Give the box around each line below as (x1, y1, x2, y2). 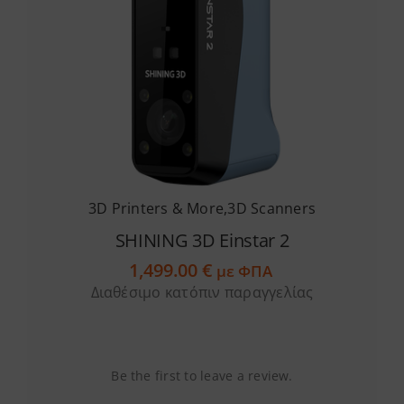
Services (173, 21, 231, 41)
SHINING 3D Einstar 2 (115, 228, 289, 253)
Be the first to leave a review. (111, 367, 293, 385)
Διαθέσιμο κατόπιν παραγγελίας (90, 282, 314, 303)
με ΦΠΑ (216, 261, 276, 282)
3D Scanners (227, 198, 317, 219)
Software (170, 140, 234, 160)
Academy (170, 80, 234, 100)
